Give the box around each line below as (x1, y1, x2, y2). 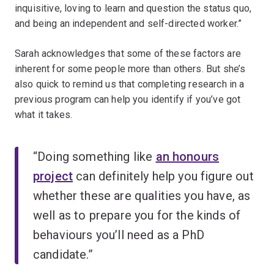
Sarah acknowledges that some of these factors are (15, 47, 241, 59)
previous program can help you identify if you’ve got (15, 93, 241, 105)
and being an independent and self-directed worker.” (15, 17, 242, 29)
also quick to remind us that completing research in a (15, 78, 245, 90)
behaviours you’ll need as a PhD (33, 227, 204, 242)
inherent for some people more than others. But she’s (15, 62, 246, 75)
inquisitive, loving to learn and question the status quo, (15, 2, 252, 14)
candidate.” (33, 246, 93, 262)
